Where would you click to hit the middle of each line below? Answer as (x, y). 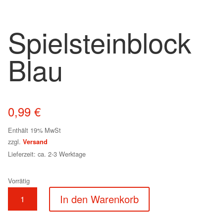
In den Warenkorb (99, 199)
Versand (35, 141)
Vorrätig (19, 180)
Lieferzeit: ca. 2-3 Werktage (47, 154)
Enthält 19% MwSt (34, 130)
